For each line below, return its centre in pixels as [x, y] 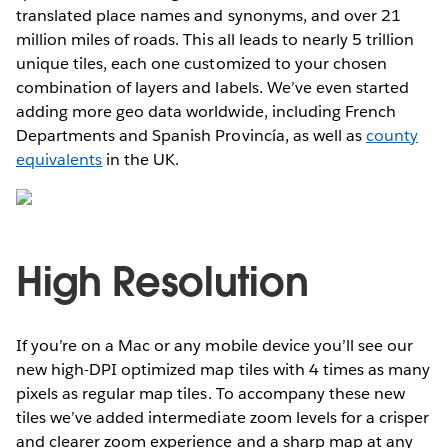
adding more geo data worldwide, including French [206, 111]
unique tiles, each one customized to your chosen [201, 63]
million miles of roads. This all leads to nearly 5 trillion [215, 39]
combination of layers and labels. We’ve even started [212, 87]
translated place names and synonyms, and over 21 [208, 15]
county [391, 135]
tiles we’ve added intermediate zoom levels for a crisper [223, 417]
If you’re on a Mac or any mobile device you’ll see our [215, 345]
